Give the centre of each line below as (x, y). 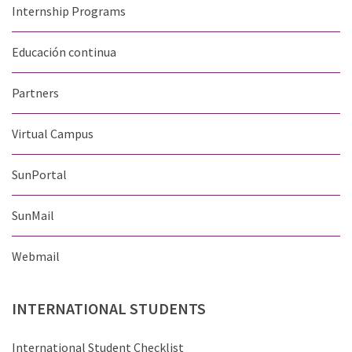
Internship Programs (69, 11)
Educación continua (64, 52)
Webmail (36, 256)
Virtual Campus (53, 134)
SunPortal (39, 174)
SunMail (33, 215)
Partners (35, 93)
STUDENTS (168, 308)
